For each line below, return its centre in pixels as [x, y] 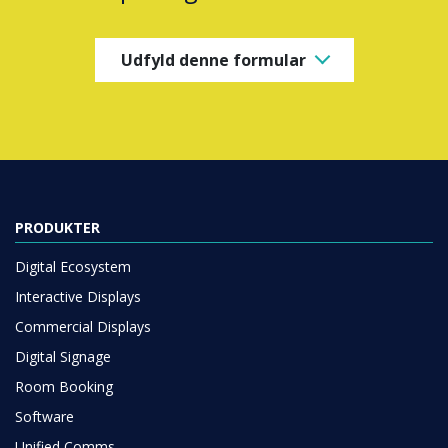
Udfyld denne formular [213, 59]
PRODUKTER [57, 227]
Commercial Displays [83, 326]
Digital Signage [63, 356]
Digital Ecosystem [73, 266]
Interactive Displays [78, 296]
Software [44, 416]
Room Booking [64, 386]
